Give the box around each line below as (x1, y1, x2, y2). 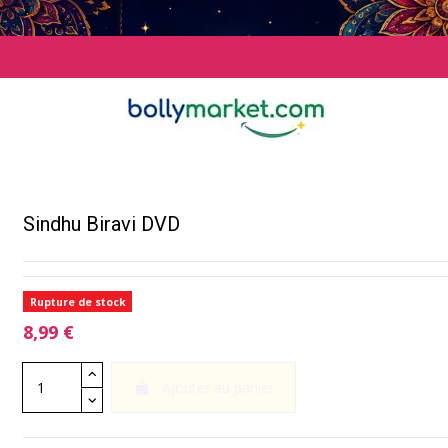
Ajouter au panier (161, 378, 274, 398)
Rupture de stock (29, 294, 126, 309)
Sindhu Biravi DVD (22, 211, 180, 236)
